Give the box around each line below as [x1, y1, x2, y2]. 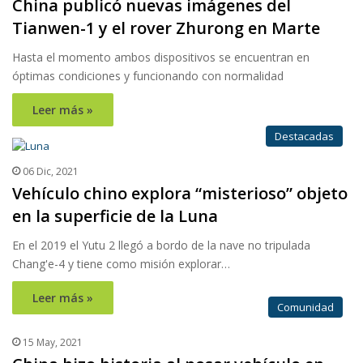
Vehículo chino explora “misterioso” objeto [12, 182, 348, 205]
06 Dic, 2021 [23, 164, 79, 179]
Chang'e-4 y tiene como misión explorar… [12, 256, 230, 272]
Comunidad [277, 300, 334, 315]
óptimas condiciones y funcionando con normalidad [12, 68, 284, 84]
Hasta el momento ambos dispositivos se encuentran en [12, 49, 310, 66]
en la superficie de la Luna [12, 205, 218, 228]
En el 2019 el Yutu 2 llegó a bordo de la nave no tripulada [12, 237, 310, 254]
